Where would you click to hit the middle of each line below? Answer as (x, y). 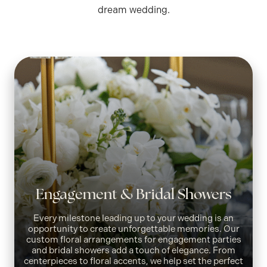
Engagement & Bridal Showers (133, 195)
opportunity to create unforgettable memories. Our (133, 229)
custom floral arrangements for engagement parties (133, 239)
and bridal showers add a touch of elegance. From (133, 250)
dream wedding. (133, 10)
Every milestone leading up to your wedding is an (133, 218)
